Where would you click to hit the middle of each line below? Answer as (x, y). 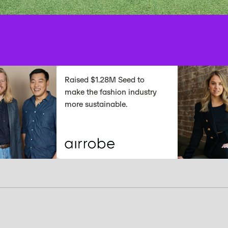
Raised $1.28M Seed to (85, 80)
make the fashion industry (91, 92)
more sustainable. (77, 104)
